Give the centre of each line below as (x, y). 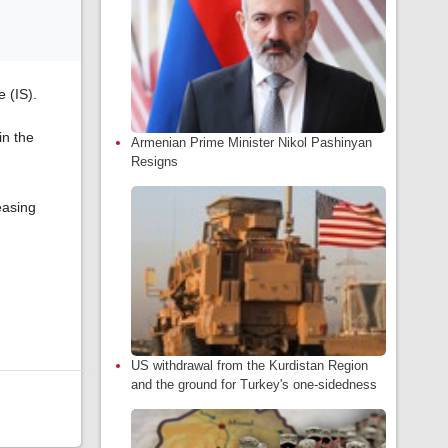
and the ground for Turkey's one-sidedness (254, 384)
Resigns (154, 161)
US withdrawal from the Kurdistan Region (249, 365)
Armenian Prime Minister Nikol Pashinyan (251, 142)
